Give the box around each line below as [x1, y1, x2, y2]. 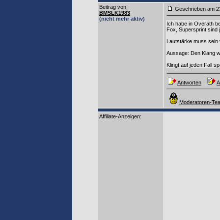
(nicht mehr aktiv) [99, 16, 145, 22]
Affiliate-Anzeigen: [99, 113, 141, 119]
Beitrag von [99, 4, 126, 10]
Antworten [177, 80, 201, 85]
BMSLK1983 [99, 10, 130, 16]
